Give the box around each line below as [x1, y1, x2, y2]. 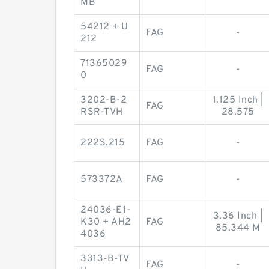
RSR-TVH [80, 106, 123, 118]
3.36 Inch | [213, 210, 263, 222]
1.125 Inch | [212, 94, 264, 106]
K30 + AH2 [80, 216, 131, 228]
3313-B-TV [80, 252, 130, 265]
